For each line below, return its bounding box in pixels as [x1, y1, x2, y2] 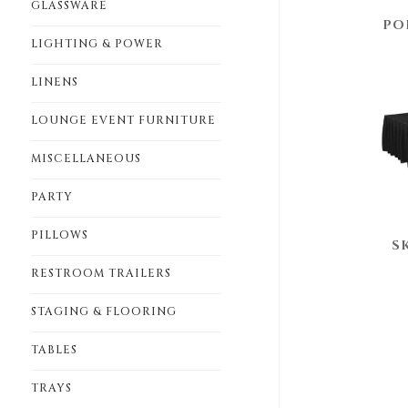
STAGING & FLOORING [30, 304, 177, 319]
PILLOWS [30, 228, 88, 242]
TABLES [30, 342, 77, 357]
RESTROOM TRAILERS [30, 266, 171, 280]
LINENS [30, 75, 78, 89]
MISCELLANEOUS [30, 151, 141, 166]
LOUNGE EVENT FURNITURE [30, 113, 216, 127]
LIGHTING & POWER [30, 36, 163, 51]
